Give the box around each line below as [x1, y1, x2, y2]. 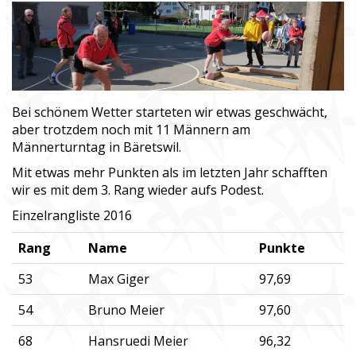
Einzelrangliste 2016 [12, 206, 132, 224]
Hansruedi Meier [88, 331, 188, 350]
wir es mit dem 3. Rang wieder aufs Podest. [12, 180, 264, 199]
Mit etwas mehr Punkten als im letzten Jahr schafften [12, 163, 327, 181]
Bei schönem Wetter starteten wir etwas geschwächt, [12, 103, 327, 121]
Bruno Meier [88, 300, 164, 319]
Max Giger [88, 269, 149, 288]
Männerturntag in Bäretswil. [12, 137, 181, 156]
